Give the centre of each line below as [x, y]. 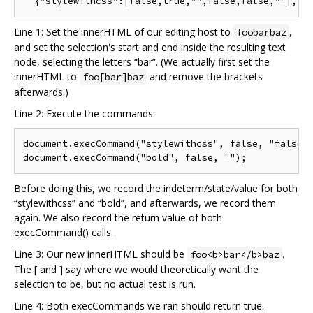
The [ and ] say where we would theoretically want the [136, 270]
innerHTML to [47, 77]
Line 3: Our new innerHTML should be [101, 254]
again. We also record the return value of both [118, 218]
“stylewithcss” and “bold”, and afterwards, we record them [145, 203]
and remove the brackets [205, 77]
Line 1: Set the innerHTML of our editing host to [124, 32]
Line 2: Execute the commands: [85, 114]
